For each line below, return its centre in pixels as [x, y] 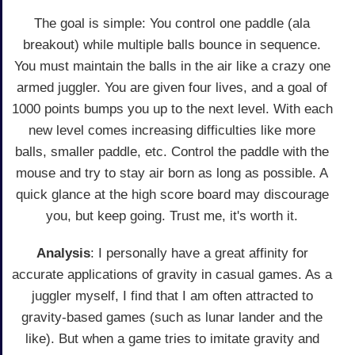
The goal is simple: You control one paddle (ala [172, 24]
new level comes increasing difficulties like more [172, 131]
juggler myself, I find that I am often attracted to [172, 296]
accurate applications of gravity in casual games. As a [172, 275]
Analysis [63, 254]
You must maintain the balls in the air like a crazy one [172, 67]
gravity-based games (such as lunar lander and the [172, 318]
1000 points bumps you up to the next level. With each [172, 109]
